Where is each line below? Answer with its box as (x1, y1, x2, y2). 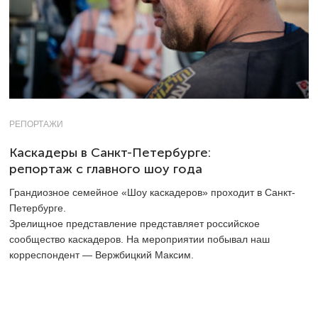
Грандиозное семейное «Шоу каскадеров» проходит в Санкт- (9, 186, 295, 198)
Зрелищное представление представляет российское (9, 217, 260, 229)
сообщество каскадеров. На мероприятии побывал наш (9, 233, 270, 245)
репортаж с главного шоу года (9, 161, 202, 176)
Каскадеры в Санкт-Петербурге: (9, 145, 211, 160)
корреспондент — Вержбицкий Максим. (9, 248, 194, 261)
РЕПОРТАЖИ (9, 119, 63, 129)
